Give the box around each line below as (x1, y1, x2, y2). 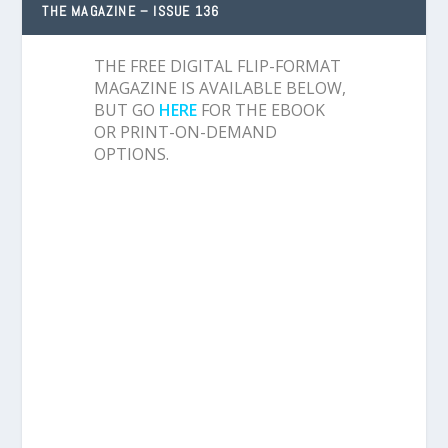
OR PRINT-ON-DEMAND (94, 121, 277, 144)
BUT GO (94, 99, 155, 122)
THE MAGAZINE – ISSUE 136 (42, 2, 220, 21)
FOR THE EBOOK (201, 99, 325, 122)
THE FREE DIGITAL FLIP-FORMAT (94, 55, 341, 78)
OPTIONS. (94, 143, 169, 166)
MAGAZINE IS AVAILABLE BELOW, (94, 77, 346, 100)
